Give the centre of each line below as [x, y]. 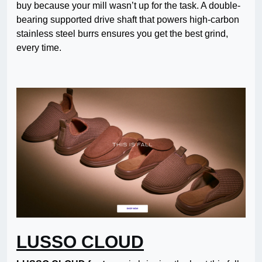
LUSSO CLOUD [80, 242]
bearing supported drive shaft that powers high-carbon [128, 20]
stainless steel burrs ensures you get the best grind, [122, 34]
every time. [39, 48]
